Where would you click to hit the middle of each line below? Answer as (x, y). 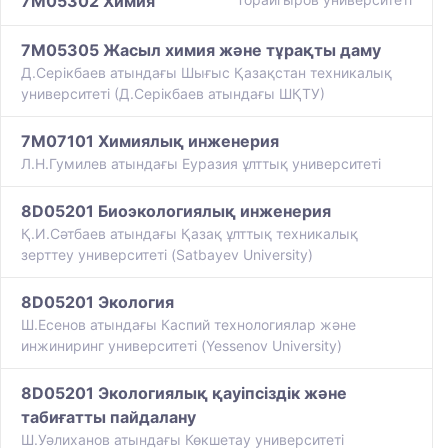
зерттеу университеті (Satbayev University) (167, 255)
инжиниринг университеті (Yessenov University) (181, 346)
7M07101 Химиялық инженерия (150, 141)
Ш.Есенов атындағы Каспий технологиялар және (188, 325)
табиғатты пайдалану (108, 417)
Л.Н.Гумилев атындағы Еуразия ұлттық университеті (201, 164)
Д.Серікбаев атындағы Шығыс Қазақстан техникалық (206, 73)
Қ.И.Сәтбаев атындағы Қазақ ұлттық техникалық (189, 234)
